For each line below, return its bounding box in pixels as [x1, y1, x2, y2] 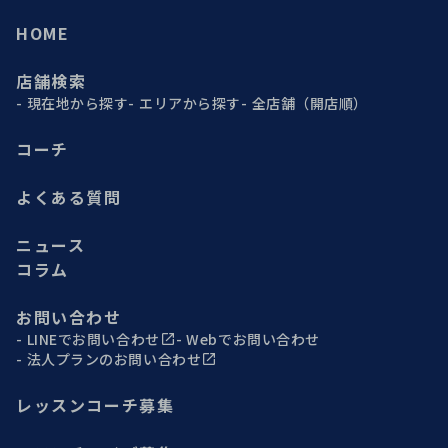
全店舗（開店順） [251, 93, 369, 114]
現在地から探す [26, 93, 129, 114]
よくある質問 [16, 185, 122, 210]
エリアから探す [139, 93, 241, 114]
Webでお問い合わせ [186, 329, 320, 350]
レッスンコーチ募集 [16, 393, 175, 418]
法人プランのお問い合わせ [26, 349, 202, 370]
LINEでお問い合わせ [26, 329, 160, 350]
